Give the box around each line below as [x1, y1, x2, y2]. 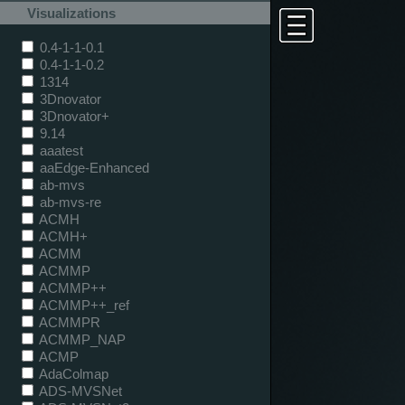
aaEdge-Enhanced [36, 159, 149, 175]
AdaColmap [36, 365, 108, 381]
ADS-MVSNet [36, 382, 122, 399]
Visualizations [27, 5, 116, 21]
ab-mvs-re [36, 193, 101, 210]
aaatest [36, 142, 83, 158]
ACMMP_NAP [36, 331, 126, 347]
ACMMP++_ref [36, 297, 129, 313]
